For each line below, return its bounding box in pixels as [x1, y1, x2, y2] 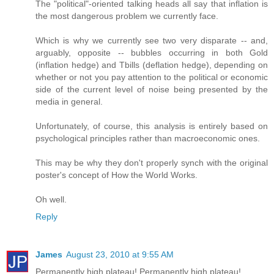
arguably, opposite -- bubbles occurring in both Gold [35, 48, 268, 58]
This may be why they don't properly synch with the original [35, 158, 268, 168]
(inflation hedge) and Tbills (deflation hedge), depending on [35, 60, 268, 70]
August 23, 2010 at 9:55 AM [66, 250, 174, 259]
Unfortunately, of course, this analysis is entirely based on [35, 121, 268, 131]
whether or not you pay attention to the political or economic [35, 72, 268, 83]
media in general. [35, 97, 103, 107]
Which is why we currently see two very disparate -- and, [35, 35, 268, 46]
